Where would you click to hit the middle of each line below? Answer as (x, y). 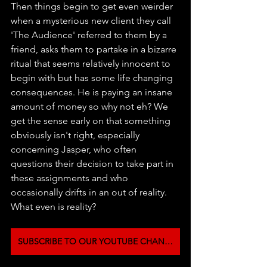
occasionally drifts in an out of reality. (90, 192)
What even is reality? (53, 206)
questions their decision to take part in (93, 163)
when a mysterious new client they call (92, 20)
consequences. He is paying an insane (93, 92)
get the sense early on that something (92, 120)
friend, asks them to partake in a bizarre (95, 49)
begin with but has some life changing (93, 77)
